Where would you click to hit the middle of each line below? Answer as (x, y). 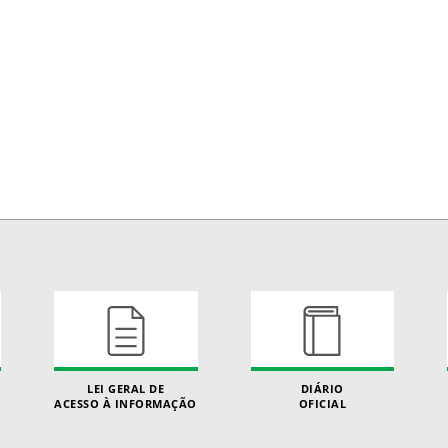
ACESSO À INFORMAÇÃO (125, 403)
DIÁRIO (322, 388)
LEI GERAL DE (126, 388)
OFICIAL (322, 403)
